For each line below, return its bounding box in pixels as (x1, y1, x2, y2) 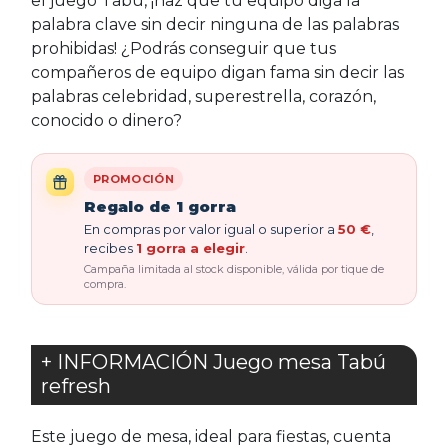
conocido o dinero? (31, 111, 182, 130)
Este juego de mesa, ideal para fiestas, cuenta (31, 427, 391, 446)
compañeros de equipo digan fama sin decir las (31, 63, 404, 82)
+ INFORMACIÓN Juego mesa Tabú (41, 350, 386, 374)
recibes (84, 240, 136, 256)
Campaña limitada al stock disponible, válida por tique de (84, 262, 384, 276)
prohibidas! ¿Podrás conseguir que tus (31, 39, 336, 58)
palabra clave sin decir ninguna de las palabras (31, 15, 399, 34)
